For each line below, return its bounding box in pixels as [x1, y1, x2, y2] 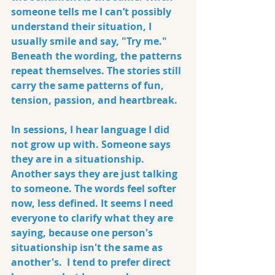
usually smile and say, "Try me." [11, 34, 169, 48]
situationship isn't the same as [11, 241, 165, 254]
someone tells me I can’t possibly [11, 5, 174, 18]
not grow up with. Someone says [11, 137, 173, 151]
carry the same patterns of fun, [11, 79, 166, 92]
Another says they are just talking [11, 167, 180, 180]
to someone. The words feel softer [11, 182, 179, 195]
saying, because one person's [11, 226, 155, 239]
